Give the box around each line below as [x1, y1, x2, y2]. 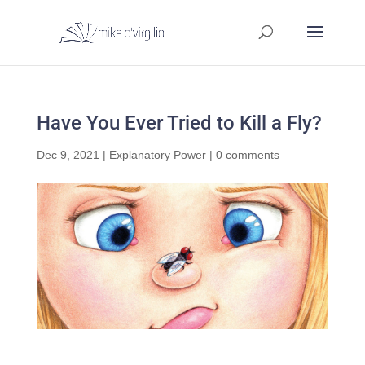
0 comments [215, 148, 279, 161]
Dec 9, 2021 [36, 148, 99, 161]
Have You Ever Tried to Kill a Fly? [36, 112, 322, 134]
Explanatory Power [108, 148, 206, 161]
